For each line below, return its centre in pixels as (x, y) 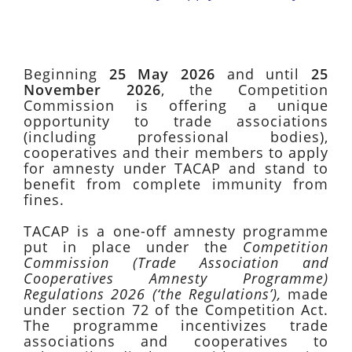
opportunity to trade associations (176, 121)
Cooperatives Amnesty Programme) (176, 278)
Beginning (66, 74)
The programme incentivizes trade (176, 325)
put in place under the (133, 247)
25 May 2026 (162, 74)
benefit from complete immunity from (176, 184)
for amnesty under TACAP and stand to (176, 168)
